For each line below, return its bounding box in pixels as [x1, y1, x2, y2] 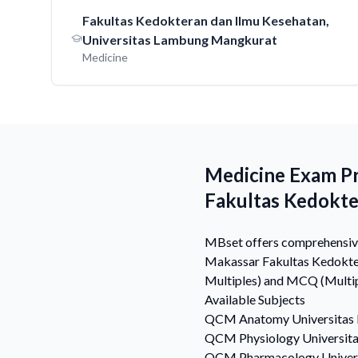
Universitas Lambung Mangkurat [82, 32, 278, 47]
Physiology [239, 330, 300, 345]
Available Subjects [205, 292, 305, 307]
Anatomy [239, 311, 289, 326]
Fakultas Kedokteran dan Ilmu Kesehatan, [82, 13, 330, 28]
